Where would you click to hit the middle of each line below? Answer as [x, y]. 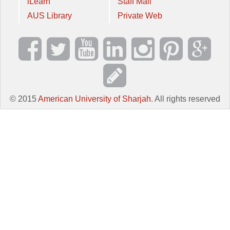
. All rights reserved [186, 99]
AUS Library [50, 16]
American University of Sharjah [94, 99]
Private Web [140, 16]
